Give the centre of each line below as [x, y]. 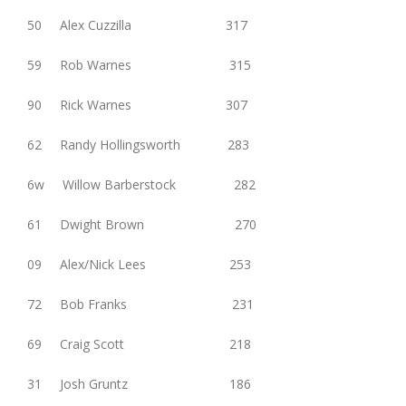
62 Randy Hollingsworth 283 [138, 145]
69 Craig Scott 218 [139, 344]
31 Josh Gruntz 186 [139, 384]
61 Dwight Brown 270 [142, 225]
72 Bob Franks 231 [140, 304]
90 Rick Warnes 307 [137, 105]
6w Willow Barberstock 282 [141, 185]
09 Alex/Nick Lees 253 [139, 265]
